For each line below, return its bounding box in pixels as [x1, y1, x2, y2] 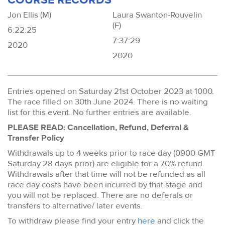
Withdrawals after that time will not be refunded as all [8, 168, 205, 179]
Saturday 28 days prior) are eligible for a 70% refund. [8, 158, 204, 169]
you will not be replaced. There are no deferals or [8, 189, 193, 200]
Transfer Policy [8, 132, 64, 143]
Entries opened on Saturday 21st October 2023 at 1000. [8, 85, 214, 96]
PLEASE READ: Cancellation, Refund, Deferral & [8, 122, 189, 133]
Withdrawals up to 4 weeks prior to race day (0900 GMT [8, 147, 215, 158]
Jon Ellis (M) [8, 9, 51, 20]
